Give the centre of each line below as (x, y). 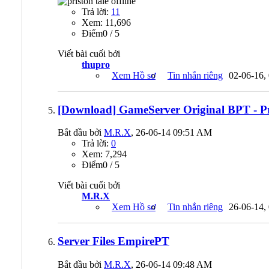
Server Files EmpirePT (113, 241)
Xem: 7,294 (104, 154)
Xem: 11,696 (106, 22)
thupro (96, 64)
